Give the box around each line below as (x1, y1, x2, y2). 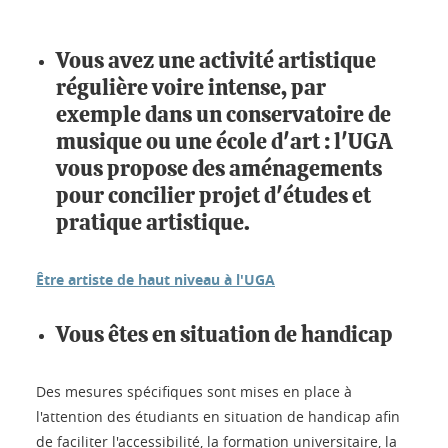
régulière (56, 76, 148, 99)
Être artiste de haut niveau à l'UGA (36, 269, 275, 289)
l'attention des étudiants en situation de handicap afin (36, 406, 400, 426)
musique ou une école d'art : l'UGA (56, 130, 392, 153)
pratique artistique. (56, 211, 250, 234)
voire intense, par (148, 76, 326, 99)
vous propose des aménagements (56, 157, 382, 180)
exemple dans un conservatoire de (56, 103, 391, 126)
